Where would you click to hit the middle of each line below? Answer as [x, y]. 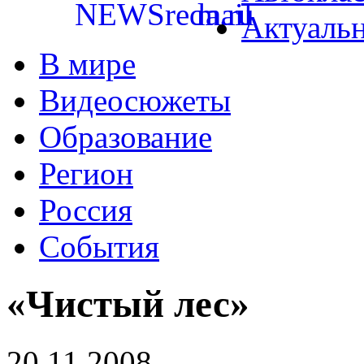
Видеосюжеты [135, 100]
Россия [86, 210]
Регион [86, 173]
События [99, 247]
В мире [87, 64]
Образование [126, 137]
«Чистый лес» [128, 304]
